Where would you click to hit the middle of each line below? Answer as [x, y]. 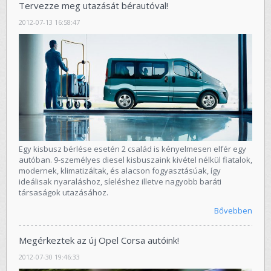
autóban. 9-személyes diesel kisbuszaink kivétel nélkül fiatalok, [135, 160]
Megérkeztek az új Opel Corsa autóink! [99, 240]
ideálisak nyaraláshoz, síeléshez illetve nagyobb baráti [120, 182]
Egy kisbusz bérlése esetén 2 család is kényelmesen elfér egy [132, 149]
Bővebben [233, 211]
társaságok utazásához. [64, 193]
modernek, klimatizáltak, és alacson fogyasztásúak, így [120, 171]
